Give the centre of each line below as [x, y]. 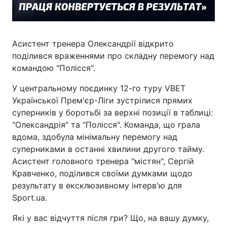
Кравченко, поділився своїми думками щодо [102, 173]
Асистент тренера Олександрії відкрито [93, 43]
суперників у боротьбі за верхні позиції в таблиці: [112, 112]
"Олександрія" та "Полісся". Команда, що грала [106, 124]
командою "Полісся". [54, 68]
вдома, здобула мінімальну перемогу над [95, 137]
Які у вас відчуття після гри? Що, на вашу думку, [110, 218]
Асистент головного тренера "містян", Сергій [103, 161]
